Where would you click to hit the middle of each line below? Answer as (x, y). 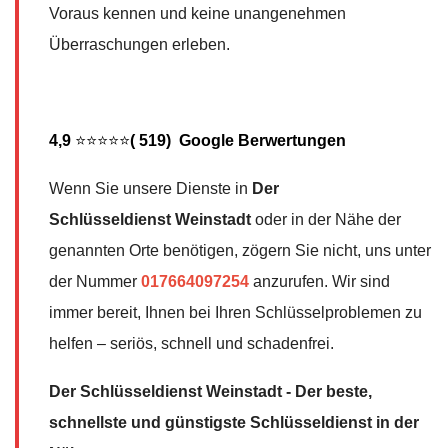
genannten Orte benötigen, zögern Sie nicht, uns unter (240, 250)
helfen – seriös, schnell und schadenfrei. (191, 343)
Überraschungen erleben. (139, 44)
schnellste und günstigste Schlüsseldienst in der (234, 422)
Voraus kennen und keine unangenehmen (197, 13)
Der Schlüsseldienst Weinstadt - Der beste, (210, 391)
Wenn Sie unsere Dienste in (150, 188)
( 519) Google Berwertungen (238, 140)
